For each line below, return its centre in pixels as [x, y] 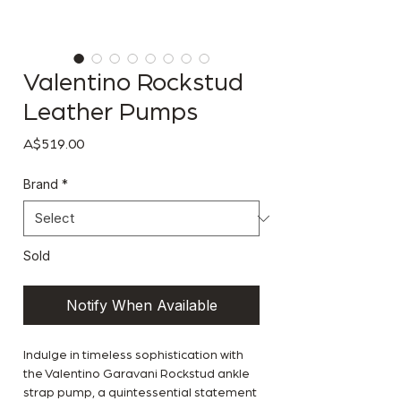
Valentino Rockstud [133, 84]
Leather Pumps [111, 113]
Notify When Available [141, 306]
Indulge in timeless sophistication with [133, 356]
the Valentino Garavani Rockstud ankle [137, 375]
